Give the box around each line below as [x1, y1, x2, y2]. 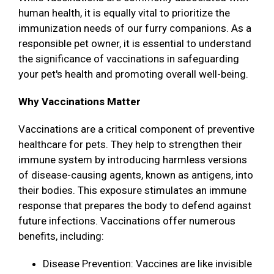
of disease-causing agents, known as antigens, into [18, 169, 253, 182]
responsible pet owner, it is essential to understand [18, 37, 251, 50]
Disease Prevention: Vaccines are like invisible [43, 257, 252, 270]
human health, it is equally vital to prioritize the [18, 7, 230, 20]
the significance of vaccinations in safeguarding [18, 53, 239, 65]
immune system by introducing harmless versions [18, 154, 247, 166]
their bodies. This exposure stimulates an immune [18, 184, 246, 197]
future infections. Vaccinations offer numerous [18, 215, 235, 228]
